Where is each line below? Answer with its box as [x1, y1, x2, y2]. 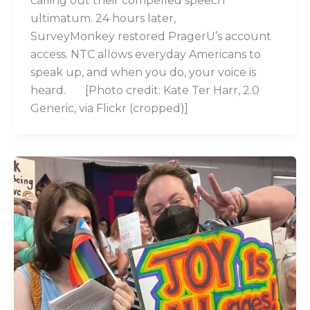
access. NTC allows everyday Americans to [30, 47, 261, 61]
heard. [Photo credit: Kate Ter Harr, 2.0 [30, 83, 259, 97]
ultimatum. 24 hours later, [30, 11, 176, 25]
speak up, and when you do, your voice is [30, 65, 256, 79]
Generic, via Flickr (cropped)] [30, 101, 188, 115]
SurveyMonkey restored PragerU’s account [30, 29, 271, 43]
